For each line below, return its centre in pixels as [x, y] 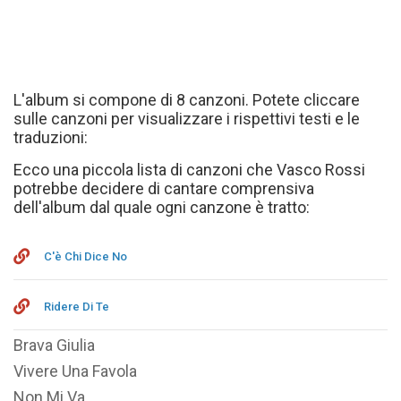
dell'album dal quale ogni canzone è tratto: [162, 207]
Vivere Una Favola [75, 371]
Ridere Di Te [77, 307]
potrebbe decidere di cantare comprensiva [164, 188]
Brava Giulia [54, 345]
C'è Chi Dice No [85, 256]
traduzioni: [51, 137]
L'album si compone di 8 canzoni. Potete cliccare [187, 100]
